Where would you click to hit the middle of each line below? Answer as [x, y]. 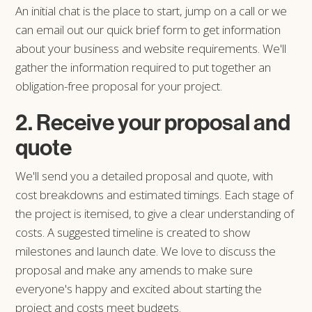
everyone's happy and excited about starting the [139, 288]
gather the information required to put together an [143, 67]
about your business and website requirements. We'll [151, 48]
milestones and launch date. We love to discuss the [146, 251]
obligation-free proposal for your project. [119, 86]
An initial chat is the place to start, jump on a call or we [151, 10]
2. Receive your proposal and [153, 122]
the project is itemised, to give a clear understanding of [155, 213]
